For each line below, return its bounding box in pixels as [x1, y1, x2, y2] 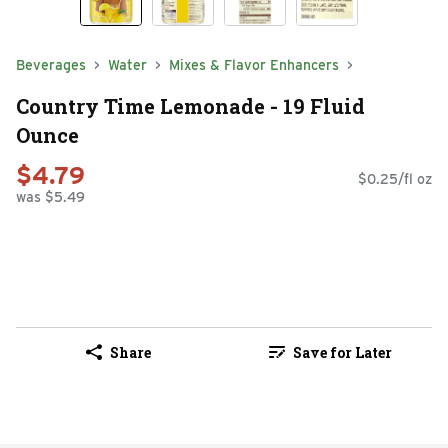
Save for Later [292, 342, 392, 362]
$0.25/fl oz [358, 171, 432, 188]
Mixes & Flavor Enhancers [169, 57, 339, 73]
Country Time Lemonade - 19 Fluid [16, 92, 365, 119]
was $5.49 [16, 189, 85, 206]
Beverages [16, 57, 86, 73]
